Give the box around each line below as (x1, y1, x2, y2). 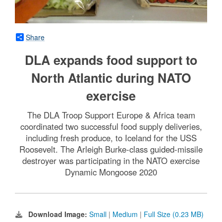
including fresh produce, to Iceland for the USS (25, 131, 197, 144)
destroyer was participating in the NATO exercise (22, 154, 200, 166)
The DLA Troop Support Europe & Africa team (27, 109, 195, 121)
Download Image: (28, 209, 89, 219)
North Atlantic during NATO (31, 68, 191, 87)
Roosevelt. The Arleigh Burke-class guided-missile (19, 143, 203, 155)
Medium (112, 209, 138, 219)
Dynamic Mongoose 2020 (65, 166, 157, 178)
